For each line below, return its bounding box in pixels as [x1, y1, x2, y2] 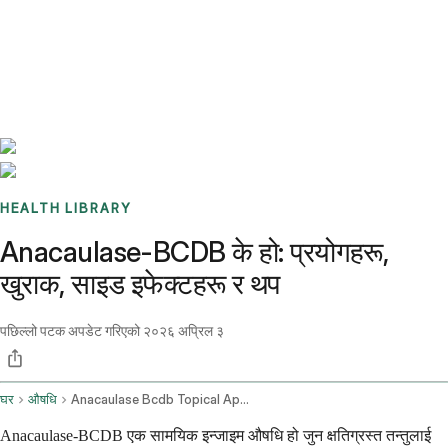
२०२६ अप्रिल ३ [143, 322, 224, 340]
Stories [103, 16, 146, 34]
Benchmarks [24, 16, 103, 34]
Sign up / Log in [49, 40, 152, 58]
